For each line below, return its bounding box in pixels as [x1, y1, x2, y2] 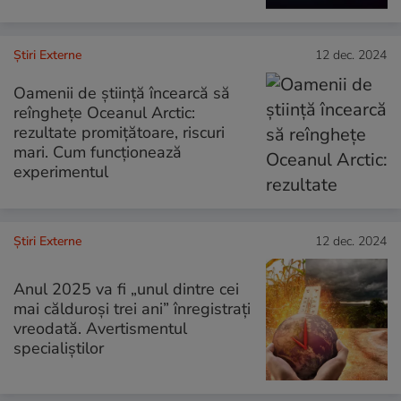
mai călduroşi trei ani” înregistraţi [13, 297, 251, 320]
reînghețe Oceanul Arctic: [13, 102, 195, 124]
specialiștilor [13, 337, 104, 359]
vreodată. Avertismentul [13, 317, 187, 339]
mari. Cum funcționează [13, 141, 182, 164]
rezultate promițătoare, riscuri [13, 122, 225, 144]
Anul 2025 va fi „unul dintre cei [13, 277, 239, 300]
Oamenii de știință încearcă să [13, 82, 230, 105]
